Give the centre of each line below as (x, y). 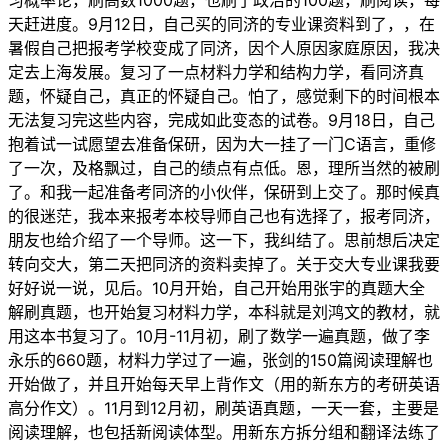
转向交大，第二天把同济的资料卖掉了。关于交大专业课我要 (224, 264)
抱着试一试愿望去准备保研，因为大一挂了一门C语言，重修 (222, 144)
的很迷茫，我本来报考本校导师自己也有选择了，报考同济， (224, 216)
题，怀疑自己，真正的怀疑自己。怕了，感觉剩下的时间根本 (224, 96)
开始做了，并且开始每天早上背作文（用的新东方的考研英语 (224, 384)
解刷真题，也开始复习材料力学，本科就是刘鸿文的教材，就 (224, 312)
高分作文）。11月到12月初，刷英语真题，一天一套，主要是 (223, 408)
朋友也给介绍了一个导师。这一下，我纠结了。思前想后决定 (224, 240)
